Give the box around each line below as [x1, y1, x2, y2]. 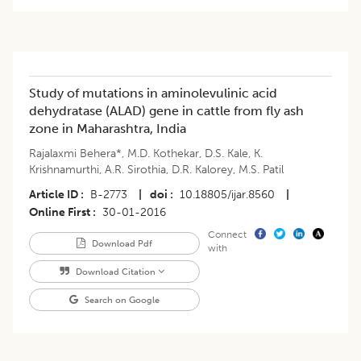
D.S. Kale [205, 147, 248, 161]
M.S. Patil [239, 163, 284, 177]
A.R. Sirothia [105, 163, 166, 177]
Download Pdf [89, 238, 152, 250]
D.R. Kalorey [172, 163, 233, 177]
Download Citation [73, 266, 159, 278]
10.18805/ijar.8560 [180, 188, 275, 202]
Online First [29, 205, 90, 220]
